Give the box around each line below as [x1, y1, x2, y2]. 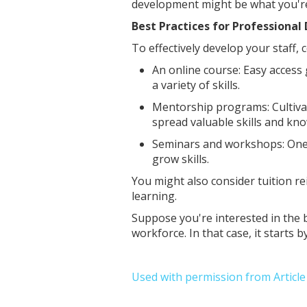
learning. [132, 188, 177, 204]
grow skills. [152, 151, 209, 167]
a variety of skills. [152, 77, 240, 93]
